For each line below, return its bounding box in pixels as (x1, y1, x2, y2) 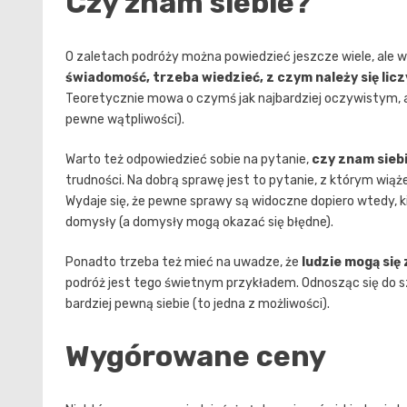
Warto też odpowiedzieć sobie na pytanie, (65, 151, 312, 167)
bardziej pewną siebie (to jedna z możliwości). (65, 295, 330, 312)
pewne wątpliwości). (65, 111, 184, 127)
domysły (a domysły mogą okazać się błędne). (65, 213, 333, 230)
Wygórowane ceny (65, 339, 326, 374)
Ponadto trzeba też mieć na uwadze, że (65, 253, 299, 270)
